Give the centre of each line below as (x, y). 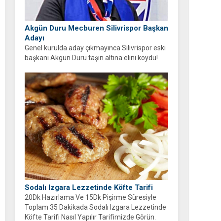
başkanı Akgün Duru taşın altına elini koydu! (91, 57)
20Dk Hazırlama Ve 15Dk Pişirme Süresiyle (91, 198)
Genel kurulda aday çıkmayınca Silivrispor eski (95, 48)
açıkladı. (37, 77)
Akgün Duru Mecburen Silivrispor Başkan (96, 28)
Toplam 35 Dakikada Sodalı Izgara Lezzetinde (95, 207)
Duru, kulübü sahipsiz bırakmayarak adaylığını (95, 67)
